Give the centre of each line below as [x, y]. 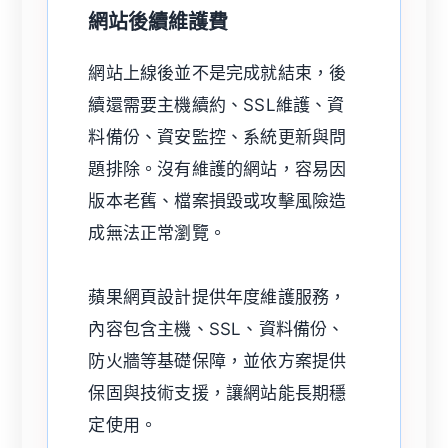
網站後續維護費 [158, 22]
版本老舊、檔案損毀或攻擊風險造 [217, 201]
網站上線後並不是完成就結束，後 [217, 73]
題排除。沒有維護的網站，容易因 [217, 169]
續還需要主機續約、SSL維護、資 [216, 105]
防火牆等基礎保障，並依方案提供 [217, 361]
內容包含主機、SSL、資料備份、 [216, 329]
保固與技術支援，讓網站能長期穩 [217, 393]
